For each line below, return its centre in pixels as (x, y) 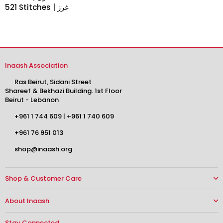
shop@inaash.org (44, 149)
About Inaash (27, 201)
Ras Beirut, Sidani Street (53, 82)
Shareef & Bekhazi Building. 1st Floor (63, 91)
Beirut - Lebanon (32, 100)
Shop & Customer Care (43, 179)
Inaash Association (36, 66)
